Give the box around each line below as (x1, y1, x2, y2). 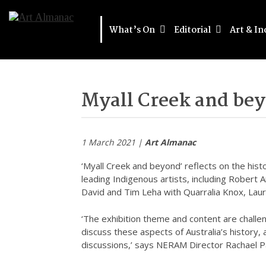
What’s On (109, 23, 157, 37)
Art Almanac (145, 137, 196, 148)
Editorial (174, 23, 213, 37)
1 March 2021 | (81, 137, 145, 148)
